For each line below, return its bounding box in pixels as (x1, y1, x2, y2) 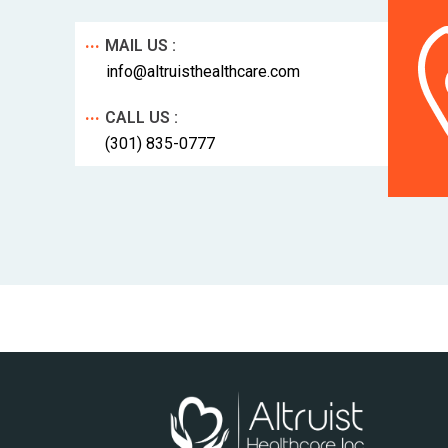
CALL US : (105, 107, 179, 127)
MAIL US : (105, 35, 177, 55)
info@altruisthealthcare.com (106, 61, 301, 81)
